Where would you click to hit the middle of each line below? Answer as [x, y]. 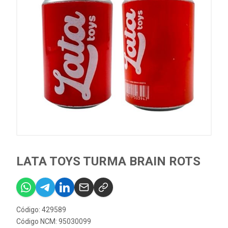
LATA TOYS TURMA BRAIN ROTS [108, 162]
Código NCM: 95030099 [54, 222]
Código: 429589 [41, 210]
